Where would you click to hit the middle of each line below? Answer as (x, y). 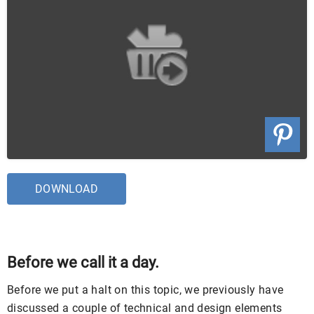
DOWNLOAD (67, 189)
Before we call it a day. (83, 262)
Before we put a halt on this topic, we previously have (145, 289)
